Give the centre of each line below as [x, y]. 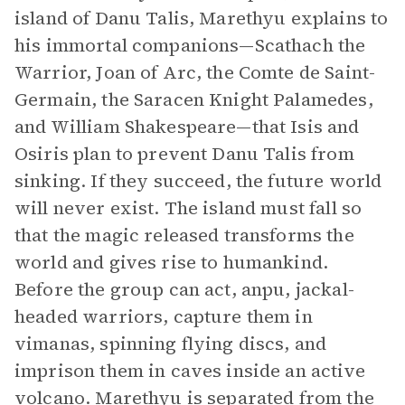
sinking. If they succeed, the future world [198, 181]
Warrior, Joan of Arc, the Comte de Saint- [195, 72]
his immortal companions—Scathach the [190, 45]
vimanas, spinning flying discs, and [171, 344]
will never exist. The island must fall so [188, 208]
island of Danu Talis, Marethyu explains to [202, 18]
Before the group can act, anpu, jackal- [184, 289]
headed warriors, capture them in [164, 316]
